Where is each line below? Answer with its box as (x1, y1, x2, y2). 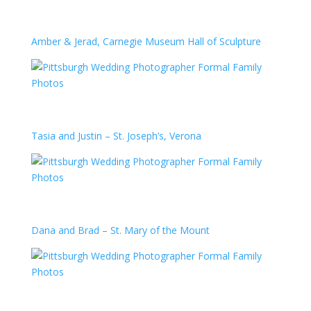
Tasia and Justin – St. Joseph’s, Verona (31, 129, 201, 142)
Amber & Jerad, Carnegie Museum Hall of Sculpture (31, 35, 261, 48)
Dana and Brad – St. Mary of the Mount (31, 224, 210, 237)
